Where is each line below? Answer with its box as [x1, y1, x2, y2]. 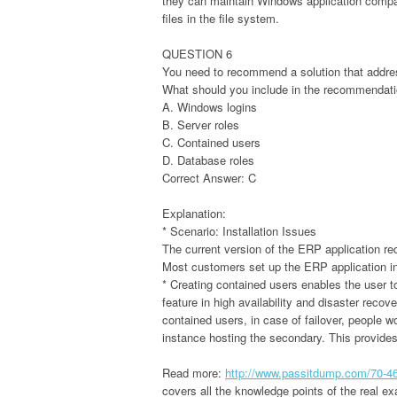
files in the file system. [162, 9, 279, 27]
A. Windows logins [162, 97, 257, 115]
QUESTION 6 [162, 44, 232, 62]
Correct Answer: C [162, 168, 256, 186]
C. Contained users [162, 133, 261, 151]
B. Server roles [162, 115, 239, 133]
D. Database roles [162, 151, 254, 168]
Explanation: [162, 204, 226, 222]
